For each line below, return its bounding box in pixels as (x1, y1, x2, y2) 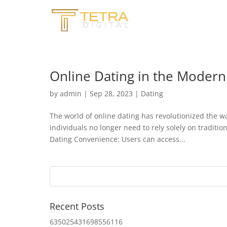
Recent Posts (50, 200, 104, 212)
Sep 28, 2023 (90, 89, 133, 98)
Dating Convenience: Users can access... (50, 134, 185, 144)
